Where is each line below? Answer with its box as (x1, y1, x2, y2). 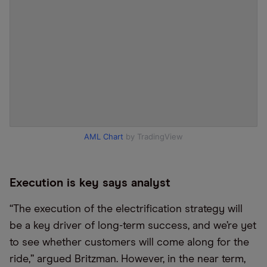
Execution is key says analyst (10, 177, 170, 189)
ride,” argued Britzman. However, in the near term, (10, 254, 246, 265)
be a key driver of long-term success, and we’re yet (10, 221, 256, 231)
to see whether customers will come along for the (10, 237, 249, 248)
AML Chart (84, 132, 123, 141)
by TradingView (123, 132, 183, 141)
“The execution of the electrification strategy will (10, 204, 243, 215)
